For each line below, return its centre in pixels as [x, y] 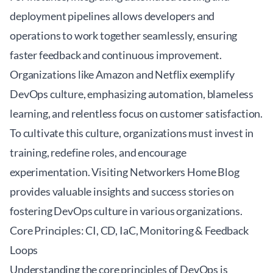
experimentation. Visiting [70, 172]
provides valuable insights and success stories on [122, 191]
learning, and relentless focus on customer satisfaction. [136, 113]
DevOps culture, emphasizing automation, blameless [132, 94]
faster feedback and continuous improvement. [116, 55]
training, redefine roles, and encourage [98, 152]
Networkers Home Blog [184, 172]
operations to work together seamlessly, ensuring [124, 35]
